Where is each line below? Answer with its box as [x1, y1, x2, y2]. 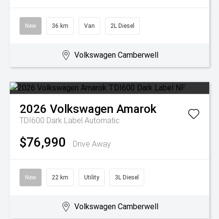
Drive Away [73, 139, 111, 149]
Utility [84, 174, 99, 181]
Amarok [116, 102, 156, 116]
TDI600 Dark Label [20, 116, 85, 125]
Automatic [85, 116, 120, 125]
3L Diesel [115, 174, 139, 181]
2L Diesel [110, 22, 134, 29]
